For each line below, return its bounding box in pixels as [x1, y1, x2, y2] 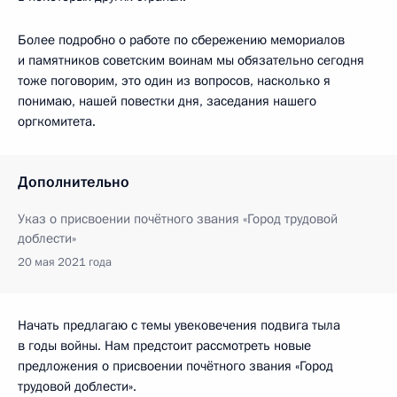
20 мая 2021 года [18, 253, 112, 270]
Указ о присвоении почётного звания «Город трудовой [18, 209, 338, 228]
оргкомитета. [18, 112, 96, 130]
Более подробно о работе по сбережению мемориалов [18, 30, 345, 49]
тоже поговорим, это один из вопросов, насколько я [18, 71, 331, 90]
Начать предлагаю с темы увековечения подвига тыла [18, 315, 340, 334]
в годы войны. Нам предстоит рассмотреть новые [18, 336, 311, 354]
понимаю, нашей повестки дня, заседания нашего [18, 91, 316, 110]
